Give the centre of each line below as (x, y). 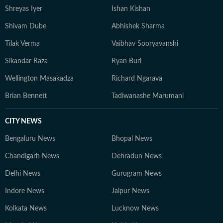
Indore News (25, 191)
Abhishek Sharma (138, 26)
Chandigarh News (32, 156)
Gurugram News (137, 174)
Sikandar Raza (26, 61)
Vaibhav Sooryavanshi (145, 44)
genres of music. (43, 10)
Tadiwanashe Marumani (148, 96)
